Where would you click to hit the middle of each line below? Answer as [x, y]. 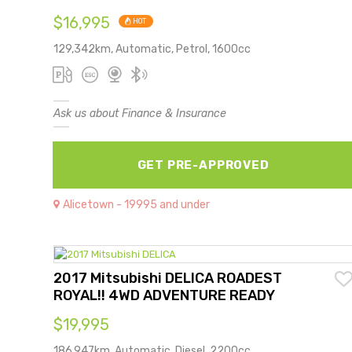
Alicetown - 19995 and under [136, 204]
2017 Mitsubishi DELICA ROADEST [168, 278]
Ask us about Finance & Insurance [140, 113]
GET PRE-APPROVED [203, 165]
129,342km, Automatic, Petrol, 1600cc [152, 49]
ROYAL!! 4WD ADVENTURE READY [164, 295]
